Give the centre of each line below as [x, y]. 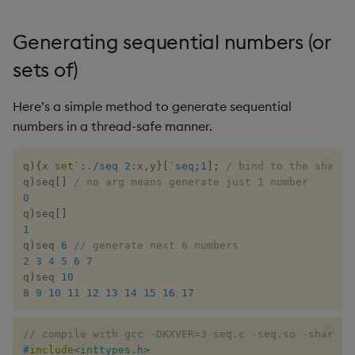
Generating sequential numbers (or [172, 42]
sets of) [46, 69]
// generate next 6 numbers [156, 246]
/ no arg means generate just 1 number [191, 182]
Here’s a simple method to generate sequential [152, 106]
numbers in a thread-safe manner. [113, 126]
